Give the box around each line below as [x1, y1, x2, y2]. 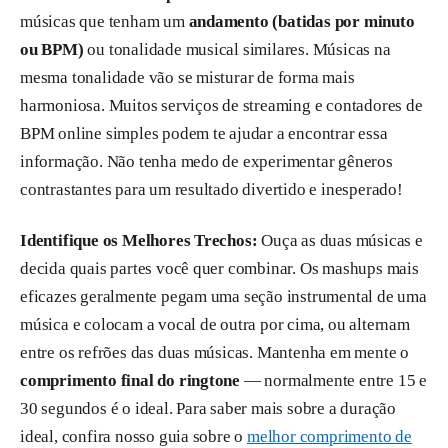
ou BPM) [20, 40, 84, 60]
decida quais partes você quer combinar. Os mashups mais [20, 259, 419, 279]
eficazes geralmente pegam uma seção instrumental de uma [20, 287, 427, 307]
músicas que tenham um [20, 12, 189, 32]
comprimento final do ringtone [20, 371, 241, 391]
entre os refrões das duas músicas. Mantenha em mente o [20, 343, 409, 363]
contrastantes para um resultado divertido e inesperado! [20, 180, 403, 200]
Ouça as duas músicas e [257, 231, 423, 251]
